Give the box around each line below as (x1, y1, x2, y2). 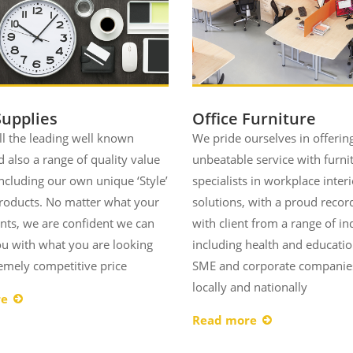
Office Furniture (191, 108, 316, 130)
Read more (191, 312, 257, 329)
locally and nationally (191, 279, 307, 295)
